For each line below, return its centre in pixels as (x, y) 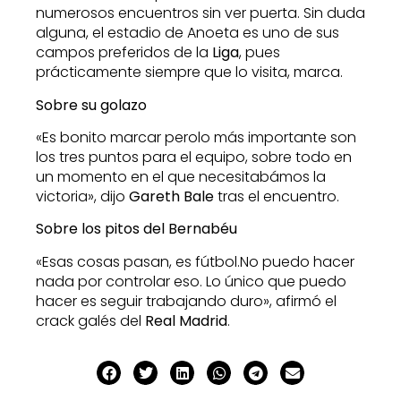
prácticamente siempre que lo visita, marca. (189, 73)
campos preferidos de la (122, 53)
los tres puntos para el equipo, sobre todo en (194, 158)
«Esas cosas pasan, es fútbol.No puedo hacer (195, 261)
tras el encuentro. (277, 197)
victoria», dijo (82, 197)
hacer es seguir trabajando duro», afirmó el (186, 301)
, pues (260, 53)
